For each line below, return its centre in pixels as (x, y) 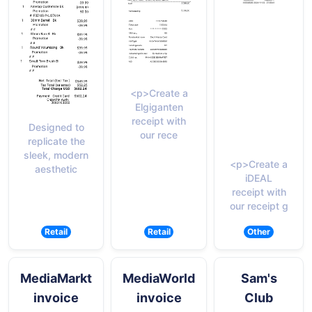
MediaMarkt (56, 278)
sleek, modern (56, 155)
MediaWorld (159, 278)
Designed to (56, 127)
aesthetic (56, 169)
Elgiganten (159, 107)
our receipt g (259, 205)
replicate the (56, 141)
